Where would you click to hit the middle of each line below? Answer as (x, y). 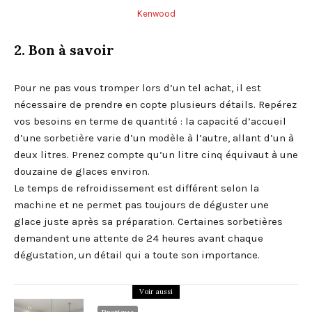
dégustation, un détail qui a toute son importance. (137, 255)
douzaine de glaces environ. (82, 171)
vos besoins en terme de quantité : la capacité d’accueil (150, 121)
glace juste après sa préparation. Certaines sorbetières (148, 221)
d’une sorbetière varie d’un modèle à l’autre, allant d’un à (154, 138)
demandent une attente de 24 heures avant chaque (139, 238)
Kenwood (156, 14)
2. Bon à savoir (64, 50)
